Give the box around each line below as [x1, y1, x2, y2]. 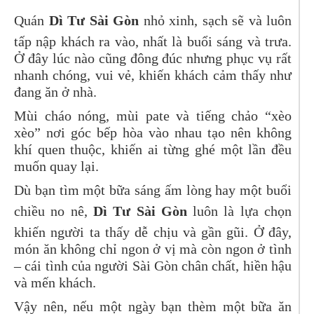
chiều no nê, [14, 203, 93, 219]
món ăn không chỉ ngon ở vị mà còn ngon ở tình [14, 241, 292, 257]
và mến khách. [14, 275, 96, 291]
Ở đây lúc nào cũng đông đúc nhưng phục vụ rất [14, 50, 292, 67]
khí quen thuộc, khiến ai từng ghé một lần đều [14, 142, 292, 158]
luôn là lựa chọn [186, 203, 292, 219]
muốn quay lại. [14, 158, 99, 175]
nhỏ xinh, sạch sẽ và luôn [139, 13, 292, 29]
